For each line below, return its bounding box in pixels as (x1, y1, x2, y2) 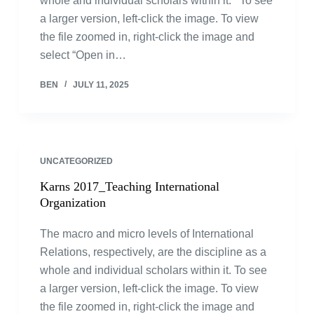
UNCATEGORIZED (39, 156, 113, 166)
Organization (39, 196, 106, 210)
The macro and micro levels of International (39, 228, 254, 240)
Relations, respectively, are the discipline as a (39, 246, 266, 258)
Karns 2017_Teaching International (39, 179, 219, 193)
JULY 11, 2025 (72, 80, 129, 90)
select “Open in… (39, 49, 126, 61)
